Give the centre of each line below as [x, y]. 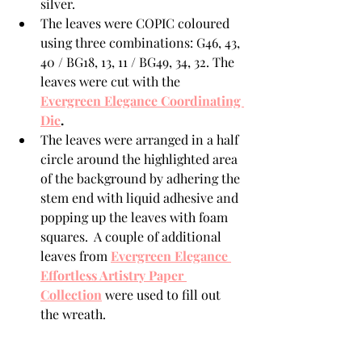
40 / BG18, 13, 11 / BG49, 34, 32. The [139, 62]
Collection [71, 295]
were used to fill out [163, 295]
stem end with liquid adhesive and [141, 198]
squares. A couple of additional [133, 236]
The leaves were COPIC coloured [138, 23]
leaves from [76, 256]
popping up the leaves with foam [136, 217]
